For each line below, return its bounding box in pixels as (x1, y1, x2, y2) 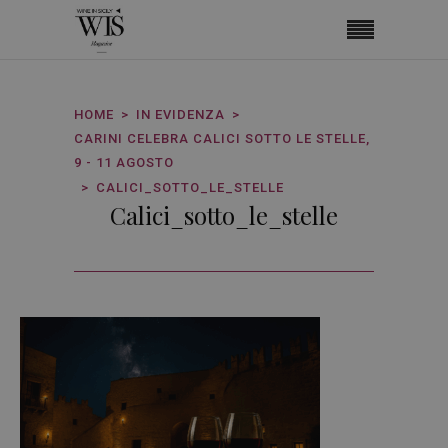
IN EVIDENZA (136, 106, 225, 122)
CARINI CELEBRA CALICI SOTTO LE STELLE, (74, 130, 370, 146)
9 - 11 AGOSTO (74, 154, 174, 170)
